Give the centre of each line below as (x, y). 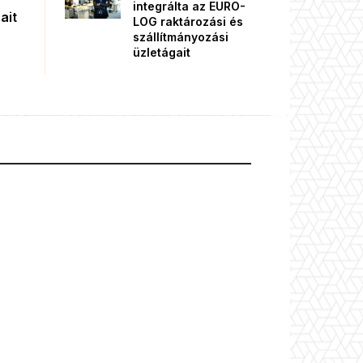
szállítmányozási (181, 36)
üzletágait (162, 52)
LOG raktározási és (188, 21)
